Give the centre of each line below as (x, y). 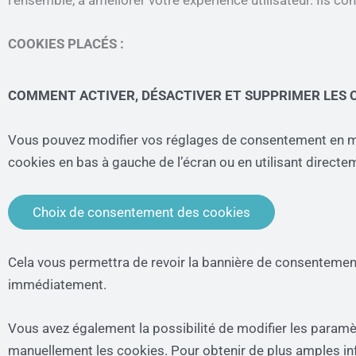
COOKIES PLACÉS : (66, 44)
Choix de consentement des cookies (141, 212)
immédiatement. (57, 285)
